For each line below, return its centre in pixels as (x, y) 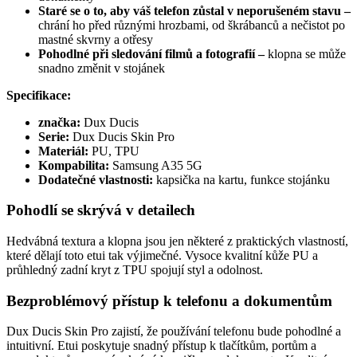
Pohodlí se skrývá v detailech (101, 210)
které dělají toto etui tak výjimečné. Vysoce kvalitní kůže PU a (162, 256)
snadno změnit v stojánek (102, 68)
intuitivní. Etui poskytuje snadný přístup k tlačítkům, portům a (161, 346)
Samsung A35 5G (156, 165)
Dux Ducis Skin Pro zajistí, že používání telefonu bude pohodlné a (174, 331)
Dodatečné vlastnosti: (96, 179)
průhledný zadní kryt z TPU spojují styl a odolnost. (135, 270)
